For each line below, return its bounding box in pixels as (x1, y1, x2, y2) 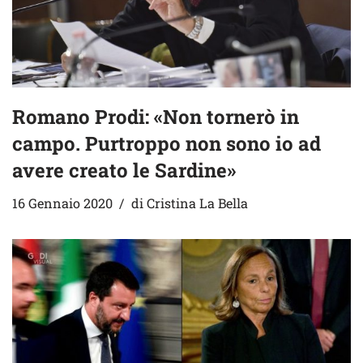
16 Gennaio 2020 (12, 194, 113, 212)
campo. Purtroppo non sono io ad (12, 130, 321, 157)
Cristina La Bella (147, 194, 248, 212)
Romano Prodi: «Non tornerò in (12, 104, 299, 130)
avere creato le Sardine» (12, 157, 236, 184)
